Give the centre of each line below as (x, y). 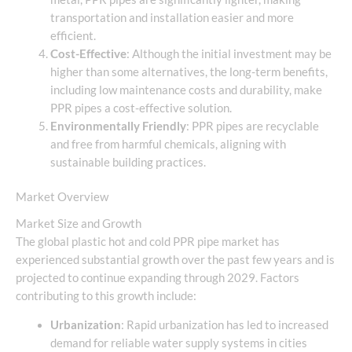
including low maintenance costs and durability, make (186, 90)
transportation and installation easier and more (172, 17)
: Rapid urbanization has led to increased (224, 325)
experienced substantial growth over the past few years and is (175, 259)
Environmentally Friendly (118, 126)
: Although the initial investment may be (229, 53)
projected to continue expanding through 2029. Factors (158, 277)
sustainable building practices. (128, 162)
